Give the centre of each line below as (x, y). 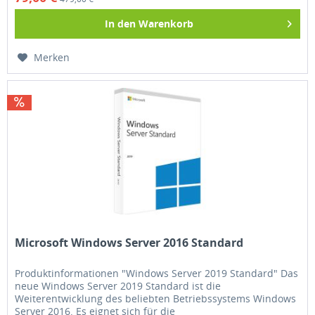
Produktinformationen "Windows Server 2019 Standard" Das (157, 273)
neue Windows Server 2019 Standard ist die (118, 285)
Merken (52, 58)
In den (121, 24)
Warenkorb (166, 24)
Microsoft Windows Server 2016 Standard (129, 242)
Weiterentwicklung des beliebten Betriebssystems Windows (156, 298)
